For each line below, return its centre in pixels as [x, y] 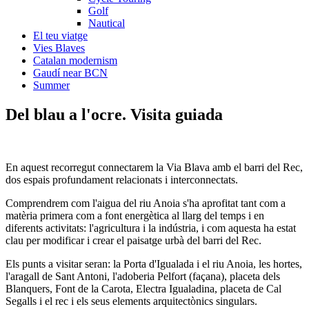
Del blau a [43, 114]
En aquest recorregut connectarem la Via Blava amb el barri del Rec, [154, 167]
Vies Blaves [59, 48]
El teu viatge [60, 36]
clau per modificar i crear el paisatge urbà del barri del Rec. [133, 240]
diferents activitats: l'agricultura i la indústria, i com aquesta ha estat [151, 228]
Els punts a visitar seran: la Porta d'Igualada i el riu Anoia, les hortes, [154, 263]
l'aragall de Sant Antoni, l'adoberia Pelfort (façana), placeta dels [143, 276]
